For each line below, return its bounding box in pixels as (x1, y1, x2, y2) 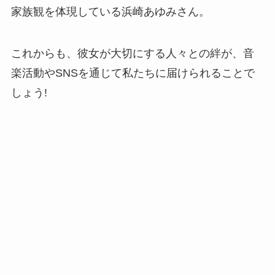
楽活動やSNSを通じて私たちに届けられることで (10, 66, 255, 79)
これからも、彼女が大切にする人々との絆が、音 (10, 47, 254, 60)
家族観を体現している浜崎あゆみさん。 (10, 6, 210, 18)
